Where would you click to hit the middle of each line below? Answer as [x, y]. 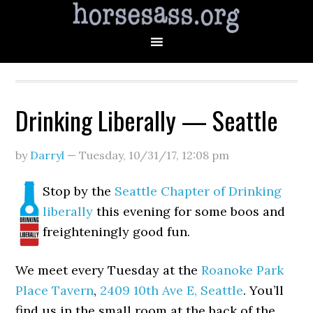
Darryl [48, 155]
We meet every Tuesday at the [109, 270]
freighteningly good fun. [117, 232]
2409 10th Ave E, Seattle [172, 290]
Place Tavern [55, 290]
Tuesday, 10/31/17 [128, 155]
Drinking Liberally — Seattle [147, 120]
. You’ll [264, 290]
